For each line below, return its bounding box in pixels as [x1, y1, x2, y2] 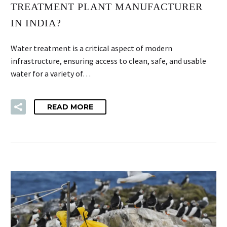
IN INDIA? [11, 17, 61, 28]
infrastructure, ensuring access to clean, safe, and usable [11, 56, 206, 66]
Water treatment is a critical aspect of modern [11, 43, 172, 54]
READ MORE [47, 102, 93, 112]
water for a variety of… [11, 68, 91, 79]
